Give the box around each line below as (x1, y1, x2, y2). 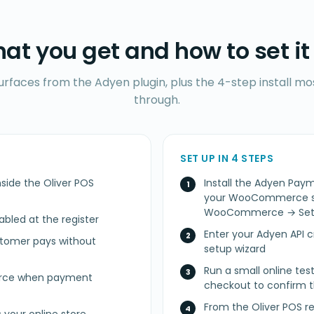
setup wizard (204, 242, 266, 257)
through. (134, 92, 180, 109)
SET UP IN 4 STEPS (180, 151, 274, 166)
